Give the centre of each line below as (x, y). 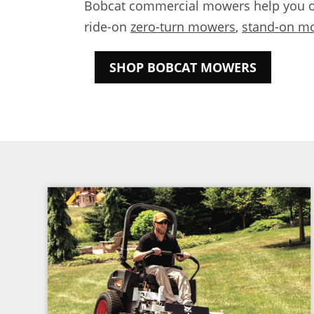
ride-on (107, 27)
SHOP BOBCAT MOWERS (183, 67)
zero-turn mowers (183, 27)
